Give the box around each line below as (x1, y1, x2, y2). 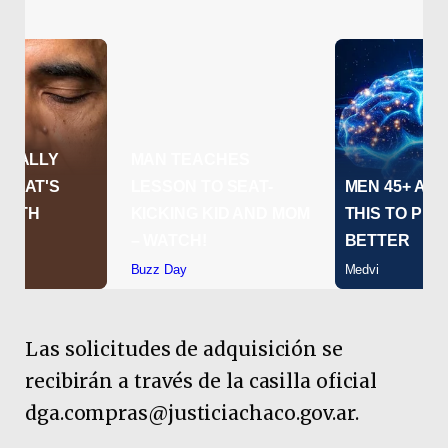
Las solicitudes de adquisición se (25, 336, 343, 361)
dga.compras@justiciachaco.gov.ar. (25, 400, 359, 425)
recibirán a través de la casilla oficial (25, 368, 378, 393)
